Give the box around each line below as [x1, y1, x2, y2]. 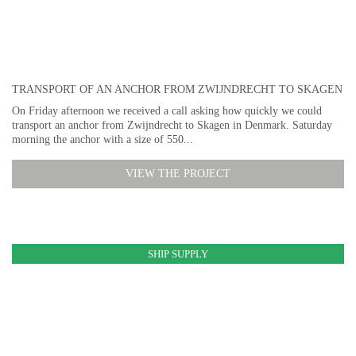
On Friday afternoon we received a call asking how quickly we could [12, 104, 322, 117]
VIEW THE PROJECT [126, 167, 230, 180]
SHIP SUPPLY [148, 247, 208, 260]
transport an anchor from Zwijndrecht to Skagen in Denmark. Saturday [12, 118, 332, 131]
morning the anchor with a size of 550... [12, 133, 193, 145]
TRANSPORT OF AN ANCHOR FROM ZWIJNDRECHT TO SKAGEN [12, 83, 342, 95]
